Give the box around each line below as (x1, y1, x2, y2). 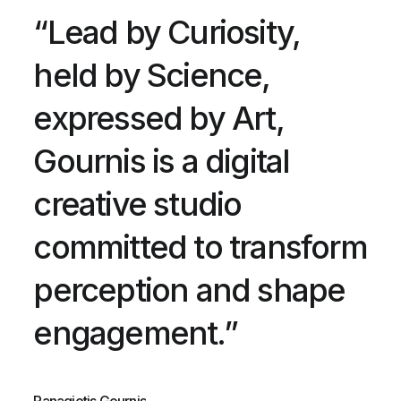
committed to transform (33, 226, 367, 267)
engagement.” (33, 312, 237, 353)
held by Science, (33, 55, 270, 95)
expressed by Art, (33, 98, 284, 138)
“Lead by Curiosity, (33, 12, 301, 52)
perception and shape (33, 269, 346, 310)
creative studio (33, 183, 242, 224)
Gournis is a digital (33, 141, 290, 181)
